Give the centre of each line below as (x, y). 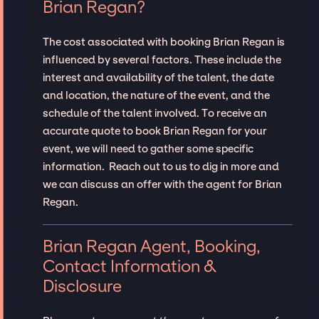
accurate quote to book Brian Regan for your (155, 131)
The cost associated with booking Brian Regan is (163, 42)
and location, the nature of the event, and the (156, 95)
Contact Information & (129, 266)
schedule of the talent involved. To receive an (155, 113)
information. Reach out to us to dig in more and (161, 166)
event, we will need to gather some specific (148, 148)
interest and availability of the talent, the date (158, 77)
